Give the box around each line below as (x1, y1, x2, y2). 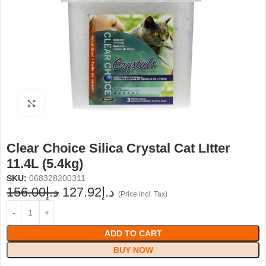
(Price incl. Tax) (118, 190, 167, 198)
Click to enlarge (45, 99, 103, 108)
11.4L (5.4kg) (7, 156, 83, 171)
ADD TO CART (104, 229, 162, 238)
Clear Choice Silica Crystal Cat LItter (7, 141, 230, 156)
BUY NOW (113, 245, 153, 255)
